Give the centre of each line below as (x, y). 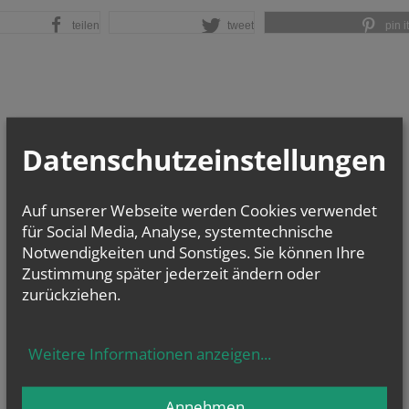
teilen (86, 26)
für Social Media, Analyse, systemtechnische (178, 231)
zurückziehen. (71, 294)
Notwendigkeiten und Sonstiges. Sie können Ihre (194, 252)
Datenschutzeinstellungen (204, 159)
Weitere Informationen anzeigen (144, 353)
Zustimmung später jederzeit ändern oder (171, 273)
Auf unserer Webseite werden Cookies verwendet (199, 210)
